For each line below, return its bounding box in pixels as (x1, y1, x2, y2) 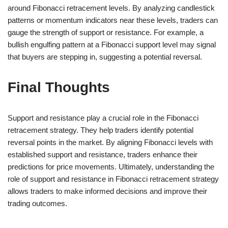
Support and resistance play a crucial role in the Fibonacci (8, 113, 198, 122)
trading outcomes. (8, 198, 67, 208)
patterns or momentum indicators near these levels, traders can (8, 15, 218, 24)
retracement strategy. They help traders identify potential (8, 125, 193, 134)
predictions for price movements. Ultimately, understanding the (8, 162, 214, 171)
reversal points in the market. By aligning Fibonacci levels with (8, 137, 213, 147)
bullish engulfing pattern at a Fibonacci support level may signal (8, 40, 216, 49)
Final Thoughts (8, 79, 110, 95)
